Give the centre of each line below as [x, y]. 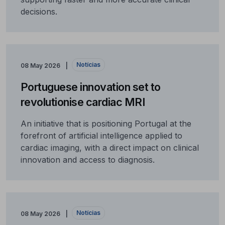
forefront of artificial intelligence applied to [101, 136]
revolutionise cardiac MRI [82, 102]
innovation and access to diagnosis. [87, 160]
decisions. [39, 12]
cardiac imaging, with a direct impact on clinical [109, 148]
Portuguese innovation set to [90, 87]
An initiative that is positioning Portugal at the [106, 124]
